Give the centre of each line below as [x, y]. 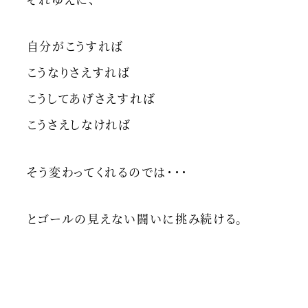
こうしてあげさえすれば [91, 98]
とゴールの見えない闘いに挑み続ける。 [135, 219]
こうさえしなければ [79, 124]
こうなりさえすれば [79, 72]
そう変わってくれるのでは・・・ [108, 171]
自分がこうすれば [76, 46]
